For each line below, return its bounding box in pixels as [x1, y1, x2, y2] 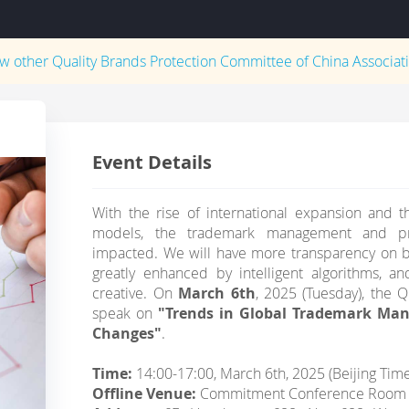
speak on [92, 303, 159, 323]
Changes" [92, 323, 163, 343]
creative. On [92, 283, 179, 303]
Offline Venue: [92, 383, 201, 404]
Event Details [92, 150, 213, 174]
